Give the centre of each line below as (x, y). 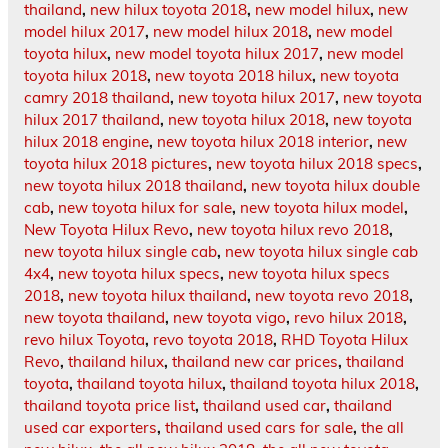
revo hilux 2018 (348, 318)
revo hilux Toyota (84, 340)
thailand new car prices (255, 362)
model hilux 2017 (84, 32)
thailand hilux (116, 362)
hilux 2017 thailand (92, 120)
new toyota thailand (94, 318)
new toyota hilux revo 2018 (293, 230)
